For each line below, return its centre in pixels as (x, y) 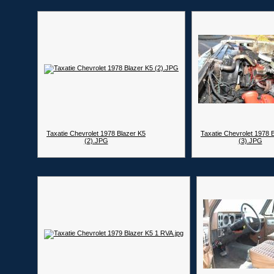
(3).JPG (250, 141)
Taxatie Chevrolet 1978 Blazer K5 (96, 133)
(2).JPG (96, 141)
